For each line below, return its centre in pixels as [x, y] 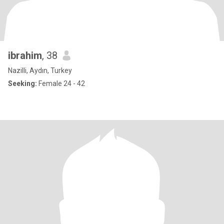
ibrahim [25, 55]
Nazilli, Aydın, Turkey [40, 70]
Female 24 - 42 [61, 83]
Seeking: [22, 83]
